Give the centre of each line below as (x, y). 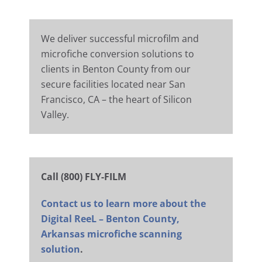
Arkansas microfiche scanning (111, 234)
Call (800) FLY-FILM (84, 177)
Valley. (55, 115)
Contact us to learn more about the (123, 204)
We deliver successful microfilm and (120, 39)
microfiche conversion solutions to (118, 54)
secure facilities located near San (113, 85)
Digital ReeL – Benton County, (110, 219)
